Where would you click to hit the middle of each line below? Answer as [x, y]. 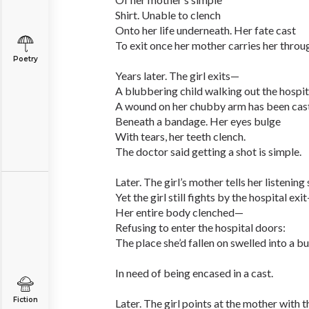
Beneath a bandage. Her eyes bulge [198, 121]
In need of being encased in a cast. [194, 273]
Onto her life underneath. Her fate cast [206, 30]
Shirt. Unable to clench [168, 15]
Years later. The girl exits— [177, 76]
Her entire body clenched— [179, 212]
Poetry [25, 59]
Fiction [25, 300]
